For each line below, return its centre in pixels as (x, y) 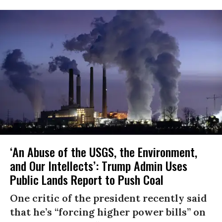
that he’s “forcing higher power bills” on (108, 212)
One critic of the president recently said (108, 198)
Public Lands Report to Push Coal (87, 179)
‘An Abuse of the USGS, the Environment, (104, 151)
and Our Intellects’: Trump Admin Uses (99, 165)
